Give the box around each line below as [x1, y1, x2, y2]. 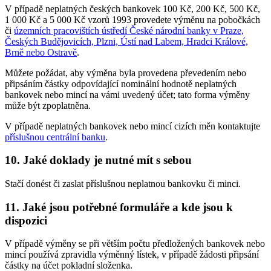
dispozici [5, 214, 47, 227]
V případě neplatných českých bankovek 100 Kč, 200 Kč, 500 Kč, [5, 3, 260, 14]
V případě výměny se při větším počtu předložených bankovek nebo [5, 238, 265, 249]
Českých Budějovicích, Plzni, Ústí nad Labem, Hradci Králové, [5, 36, 248, 47]
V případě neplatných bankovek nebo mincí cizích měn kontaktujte [5, 120, 260, 131]
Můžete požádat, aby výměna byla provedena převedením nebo [5, 67, 246, 78]
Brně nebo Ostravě [5, 47, 77, 57]
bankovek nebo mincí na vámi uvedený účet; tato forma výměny [5, 89, 250, 100]
